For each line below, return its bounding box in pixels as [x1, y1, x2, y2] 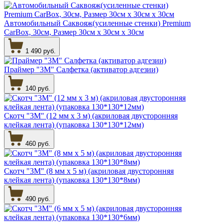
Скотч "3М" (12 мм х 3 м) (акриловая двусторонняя [4, 111, 178, 120]
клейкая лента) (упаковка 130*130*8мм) [4, 175, 140, 184]
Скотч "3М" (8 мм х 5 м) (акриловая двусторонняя [4, 166, 174, 175]
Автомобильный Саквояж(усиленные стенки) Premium [4, 18, 191, 27]
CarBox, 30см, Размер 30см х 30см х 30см [4, 27, 144, 36]
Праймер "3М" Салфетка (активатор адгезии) [4, 65, 158, 74]
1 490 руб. [25, 47, 56, 55]
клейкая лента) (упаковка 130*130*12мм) [4, 120, 144, 129]
